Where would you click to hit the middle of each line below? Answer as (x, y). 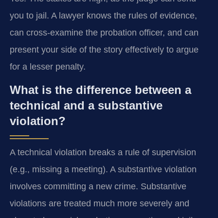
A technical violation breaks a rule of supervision (103, 153)
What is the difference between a (100, 90)
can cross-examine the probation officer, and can (104, 32)
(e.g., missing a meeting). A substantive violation (103, 170)
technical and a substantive (86, 106)
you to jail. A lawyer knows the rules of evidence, (103, 15)
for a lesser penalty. (48, 66)
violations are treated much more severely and (100, 204)
